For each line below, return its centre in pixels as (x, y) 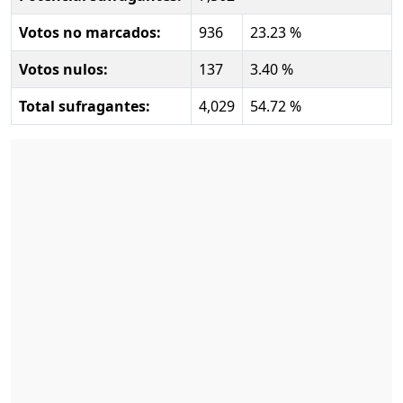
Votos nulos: (63, 69)
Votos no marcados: (90, 32)
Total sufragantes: (85, 106)
